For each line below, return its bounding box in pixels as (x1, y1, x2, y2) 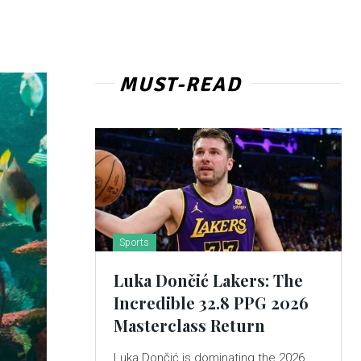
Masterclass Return (113, 314, 265, 337)
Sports (118, 237, 150, 249)
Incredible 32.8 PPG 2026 (113, 292, 309, 314)
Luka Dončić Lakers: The (113, 269, 303, 292)
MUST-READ (118, 72, 242, 97)
